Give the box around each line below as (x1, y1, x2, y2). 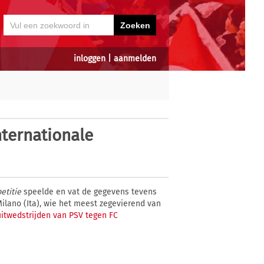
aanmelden (114, 54, 156, 64)
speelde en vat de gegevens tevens (21, 187, 157, 197)
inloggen (74, 54, 105, 64)
